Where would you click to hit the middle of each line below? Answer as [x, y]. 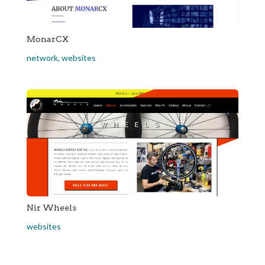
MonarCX [47, 39]
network [42, 58]
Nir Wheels [51, 207]
